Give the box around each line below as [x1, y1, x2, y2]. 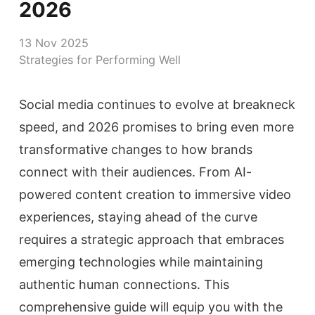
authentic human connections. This [19, 277, 229, 292]
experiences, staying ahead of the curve [19, 210, 257, 224]
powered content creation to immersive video [19, 187, 291, 202]
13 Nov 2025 [19, 36, 89, 50]
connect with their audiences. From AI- [19, 165, 252, 179]
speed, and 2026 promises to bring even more [19, 120, 294, 134]
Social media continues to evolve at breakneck [19, 97, 295, 112]
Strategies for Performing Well [19, 53, 181, 67]
